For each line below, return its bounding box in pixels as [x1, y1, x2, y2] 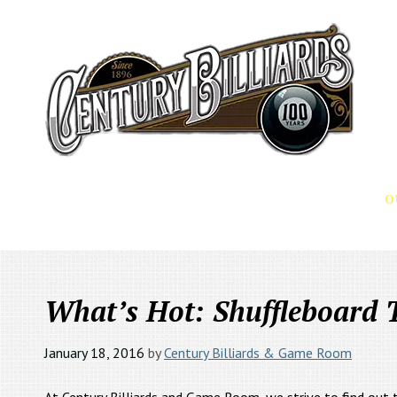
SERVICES [294, 193, 352, 206]
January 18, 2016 [44, 344, 144, 362]
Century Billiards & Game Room [164, 344, 352, 362]
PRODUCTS [195, 193, 262, 206]
